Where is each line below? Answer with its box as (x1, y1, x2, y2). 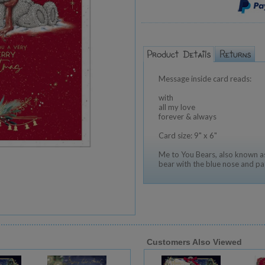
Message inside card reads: (159, 74, 251, 83)
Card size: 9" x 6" (159, 131, 217, 140)
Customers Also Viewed (147, 237, 242, 247)
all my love (159, 102, 195, 112)
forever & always (159, 112, 216, 121)
